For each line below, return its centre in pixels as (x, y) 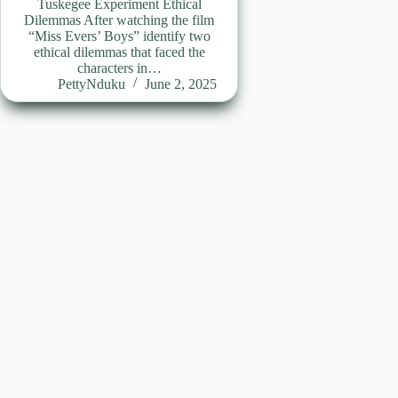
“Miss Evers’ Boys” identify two (119, 36)
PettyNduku (91, 84)
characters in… (119, 68)
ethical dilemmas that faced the (119, 52)
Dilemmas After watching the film (119, 20)
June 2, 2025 (180, 84)
